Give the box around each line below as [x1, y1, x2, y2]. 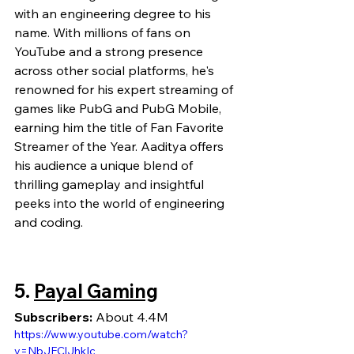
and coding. [14, 213, 83, 230]
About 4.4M [92, 308, 168, 325]
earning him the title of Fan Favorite [14, 119, 227, 135]
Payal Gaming [34, 278, 158, 303]
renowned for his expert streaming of [14, 81, 236, 97]
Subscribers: [14, 308, 92, 325]
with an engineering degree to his [14, 5, 214, 21]
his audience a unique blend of [14, 156, 196, 173]
